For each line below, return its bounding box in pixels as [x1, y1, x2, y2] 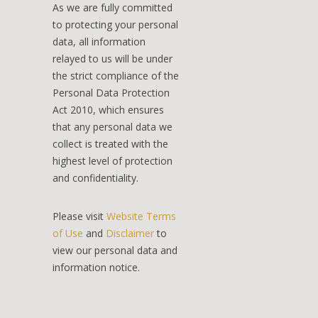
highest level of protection [53, 154, 172, 168]
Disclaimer [106, 226, 154, 241]
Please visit [53, 209, 106, 224]
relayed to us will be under [53, 52, 172, 66]
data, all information [53, 35, 146, 49]
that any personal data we [53, 120, 172, 134]
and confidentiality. [53, 171, 138, 185]
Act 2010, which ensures [53, 103, 164, 117]
